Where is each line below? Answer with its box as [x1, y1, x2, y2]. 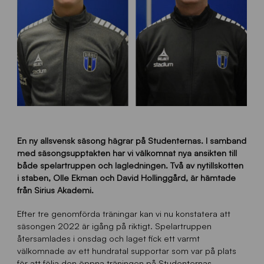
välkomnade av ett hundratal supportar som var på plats [16, 245, 236, 256]
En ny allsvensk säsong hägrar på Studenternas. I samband [16, 135, 246, 146]
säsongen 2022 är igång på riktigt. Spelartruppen [16, 220, 212, 232]
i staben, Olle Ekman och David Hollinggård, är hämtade [16, 172, 236, 183]
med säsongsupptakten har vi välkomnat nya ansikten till [16, 147, 237, 159]
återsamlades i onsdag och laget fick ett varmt [16, 233, 200, 244]
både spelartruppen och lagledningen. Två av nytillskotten [16, 160, 243, 171]
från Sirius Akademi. [16, 184, 94, 196]
